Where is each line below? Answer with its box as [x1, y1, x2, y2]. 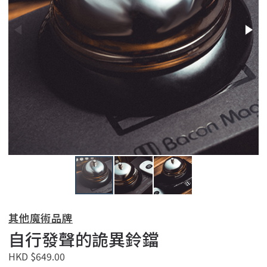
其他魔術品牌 [8, 210, 73, 225]
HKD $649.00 [8, 249, 65, 263]
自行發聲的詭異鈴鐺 [8, 227, 159, 251]
